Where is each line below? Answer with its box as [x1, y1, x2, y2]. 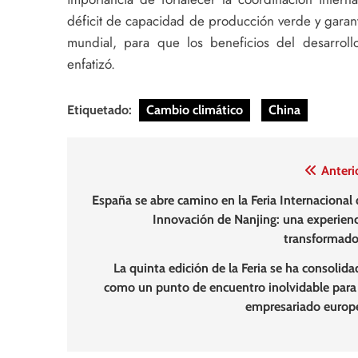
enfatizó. [67, 54, 119, 74]
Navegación [82, 163, 179, 187]
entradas [82, 221, 153, 245]
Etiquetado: [67, 102, 135, 118]
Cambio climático [146, 102, 243, 118]
